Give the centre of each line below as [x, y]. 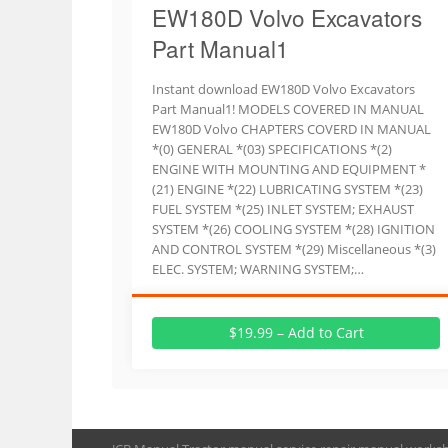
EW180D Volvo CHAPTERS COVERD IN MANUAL [291, 129]
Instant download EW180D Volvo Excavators [283, 89]
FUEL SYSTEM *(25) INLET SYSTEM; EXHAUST [283, 209]
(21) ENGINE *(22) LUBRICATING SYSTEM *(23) [287, 189]
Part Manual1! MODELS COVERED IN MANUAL [288, 109]
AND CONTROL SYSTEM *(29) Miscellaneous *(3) [294, 249]
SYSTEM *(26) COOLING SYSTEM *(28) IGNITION [293, 229]
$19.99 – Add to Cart [296, 332]
